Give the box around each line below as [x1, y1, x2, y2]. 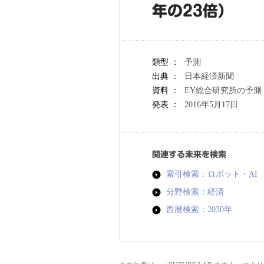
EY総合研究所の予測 [184, 86, 262, 95]
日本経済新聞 [184, 72, 234, 81]
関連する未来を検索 [152, 150, 226, 159]
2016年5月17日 [184, 100, 238, 109]
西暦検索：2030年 [166, 205, 232, 214]
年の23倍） [152, 3, 233, 18]
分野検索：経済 [166, 187, 224, 196]
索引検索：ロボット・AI [166, 170, 258, 179]
